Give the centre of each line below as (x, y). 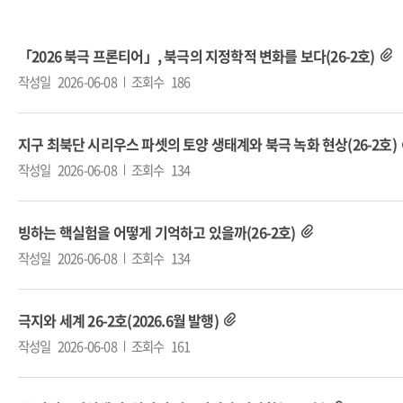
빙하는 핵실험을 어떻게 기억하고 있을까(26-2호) (157, 232)
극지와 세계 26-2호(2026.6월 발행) (118, 320)
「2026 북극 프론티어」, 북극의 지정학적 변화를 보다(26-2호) (197, 56)
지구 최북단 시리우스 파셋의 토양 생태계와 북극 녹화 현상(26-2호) (207, 144)
